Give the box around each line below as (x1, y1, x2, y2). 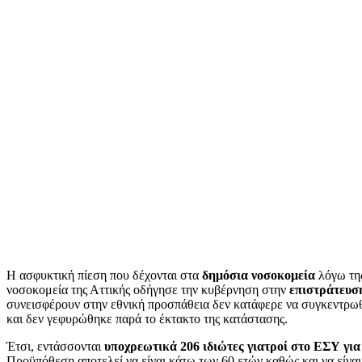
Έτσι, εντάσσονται (6, 339, 104, 354)
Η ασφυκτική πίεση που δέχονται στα (6, 268, 202, 283)
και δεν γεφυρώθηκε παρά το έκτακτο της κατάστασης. (6, 312, 288, 326)
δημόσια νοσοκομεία (202, 268, 318, 283)
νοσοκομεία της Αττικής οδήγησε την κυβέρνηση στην (6, 283, 289, 297)
